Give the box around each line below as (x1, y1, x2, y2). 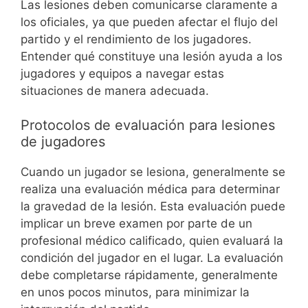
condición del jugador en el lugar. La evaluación (21, 251, 283, 265)
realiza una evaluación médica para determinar (21, 182, 280, 197)
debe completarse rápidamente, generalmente (21, 268, 278, 283)
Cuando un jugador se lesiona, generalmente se (21, 165, 285, 179)
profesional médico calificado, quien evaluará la (21, 234, 283, 248)
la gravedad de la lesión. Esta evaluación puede (21, 199, 285, 214)
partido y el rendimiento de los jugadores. (21, 32, 252, 46)
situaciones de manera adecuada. (21, 83, 209, 98)
